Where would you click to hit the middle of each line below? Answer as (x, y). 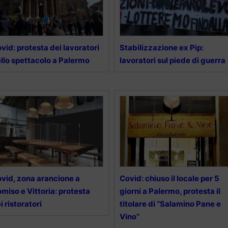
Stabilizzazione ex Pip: (161, 48)
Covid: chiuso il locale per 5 (169, 179)
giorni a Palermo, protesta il (170, 191)
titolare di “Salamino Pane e (170, 204)
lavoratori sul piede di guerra (172, 61)
